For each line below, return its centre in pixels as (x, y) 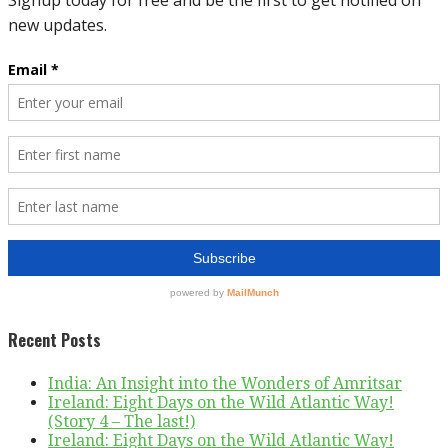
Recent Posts (54, 340)
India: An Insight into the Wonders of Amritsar (225, 383)
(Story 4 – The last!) (121, 421)
